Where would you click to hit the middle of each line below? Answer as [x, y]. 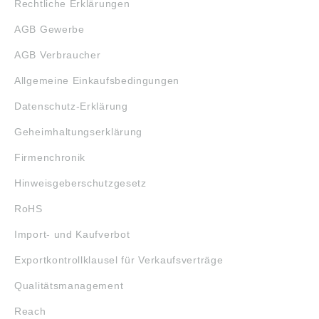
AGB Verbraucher [58, 54]
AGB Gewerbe [49, 29]
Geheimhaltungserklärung [79, 131]
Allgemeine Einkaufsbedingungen [97, 80]
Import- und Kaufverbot [72, 234]
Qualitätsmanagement [69, 285]
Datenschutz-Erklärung [71, 106]
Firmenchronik [50, 157]
